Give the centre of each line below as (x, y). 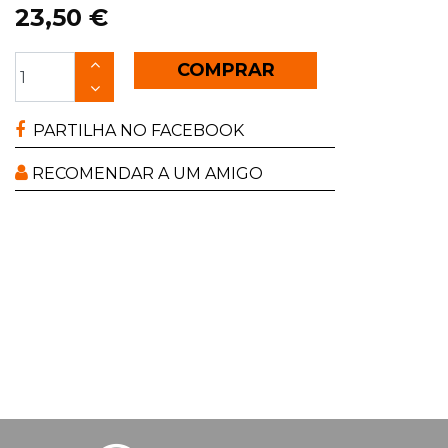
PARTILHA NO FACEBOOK (134, 130)
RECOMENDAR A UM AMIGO (145, 173)
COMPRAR (225, 70)
